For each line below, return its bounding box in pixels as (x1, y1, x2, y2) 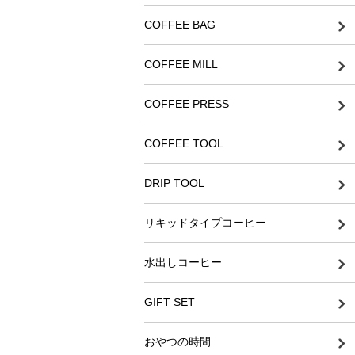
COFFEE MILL (144, 58, 218, 71)
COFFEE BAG (144, 18, 216, 32)
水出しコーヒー (144, 256, 222, 269)
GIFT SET (144, 296, 195, 309)
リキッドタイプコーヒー (144, 216, 266, 230)
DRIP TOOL (144, 177, 204, 190)
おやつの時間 (144, 335, 211, 349)
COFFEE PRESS (144, 97, 229, 111)
